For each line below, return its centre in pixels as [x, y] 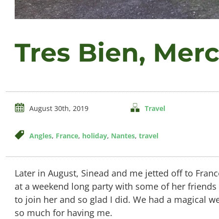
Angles [40, 136]
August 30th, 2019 [59, 109]
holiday [94, 136]
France [67, 136]
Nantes [123, 136]
